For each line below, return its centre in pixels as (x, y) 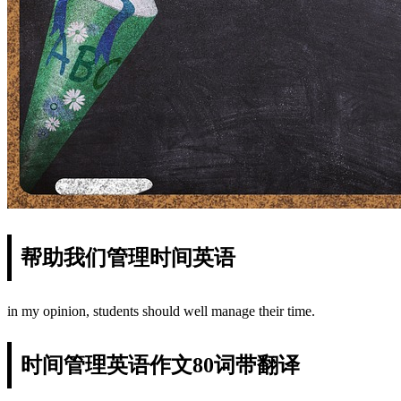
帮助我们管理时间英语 (128, 257)
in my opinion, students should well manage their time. (161, 311)
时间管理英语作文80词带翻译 (160, 365)
